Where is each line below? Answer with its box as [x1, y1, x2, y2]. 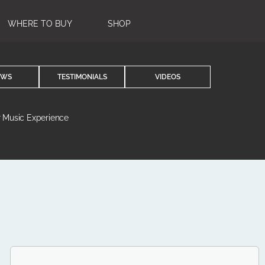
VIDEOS [155, 73, 180, 81]
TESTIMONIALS [57, 73, 107, 81]
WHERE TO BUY [8, 19, 73, 28]
